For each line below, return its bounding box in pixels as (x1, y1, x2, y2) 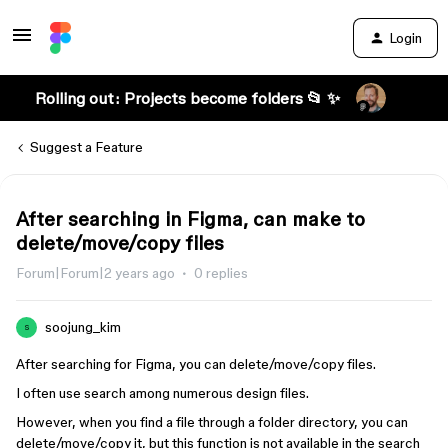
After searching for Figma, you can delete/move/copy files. (16, 356, 376, 372)
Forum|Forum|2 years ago (16, 265, 175, 281)
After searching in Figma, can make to (16, 208, 365, 230)
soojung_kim (45, 319, 121, 335)
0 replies (194, 265, 248, 281)
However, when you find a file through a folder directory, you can (16, 414, 408, 430)
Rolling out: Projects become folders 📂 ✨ (34, 89, 340, 107)
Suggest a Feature (30, 139, 143, 155)
